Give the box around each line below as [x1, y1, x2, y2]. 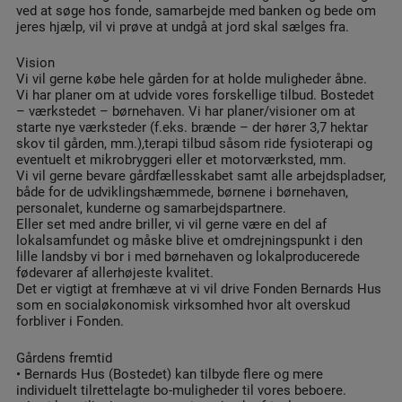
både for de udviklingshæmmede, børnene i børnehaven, [15, 182, 348, 201]
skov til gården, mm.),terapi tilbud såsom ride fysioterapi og [15, 134, 372, 153]
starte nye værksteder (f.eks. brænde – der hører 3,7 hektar [15, 118, 368, 136]
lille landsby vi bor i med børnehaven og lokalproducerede [15, 247, 360, 266]
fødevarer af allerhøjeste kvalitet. [15, 263, 214, 282]
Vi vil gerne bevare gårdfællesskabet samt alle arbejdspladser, [15, 166, 386, 185]
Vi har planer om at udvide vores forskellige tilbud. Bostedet [15, 85, 374, 104]
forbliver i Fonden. [15, 311, 124, 330]
